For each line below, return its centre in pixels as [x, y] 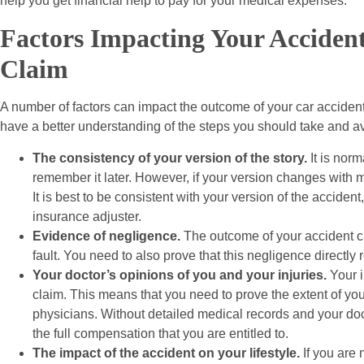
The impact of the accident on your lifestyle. [166, 353]
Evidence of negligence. [106, 236]
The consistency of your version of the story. [170, 158]
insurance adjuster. [87, 217]
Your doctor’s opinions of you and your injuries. [180, 275]
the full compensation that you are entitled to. [160, 334]
